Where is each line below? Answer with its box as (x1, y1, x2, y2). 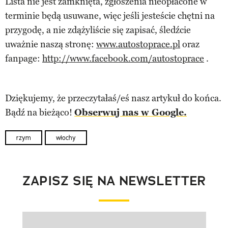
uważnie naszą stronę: (5, 39, 96, 50)
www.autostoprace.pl (96, 39, 180, 50)
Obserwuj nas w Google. (74, 107, 187, 119)
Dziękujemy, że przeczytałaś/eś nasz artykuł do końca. (5, 93, 221, 104)
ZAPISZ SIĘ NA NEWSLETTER (22, 173, 206, 190)
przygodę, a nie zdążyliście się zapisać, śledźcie (5, 24, 191, 36)
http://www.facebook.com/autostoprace (42, 53, 204, 65)
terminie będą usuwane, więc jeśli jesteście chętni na (5, 10, 215, 22)
